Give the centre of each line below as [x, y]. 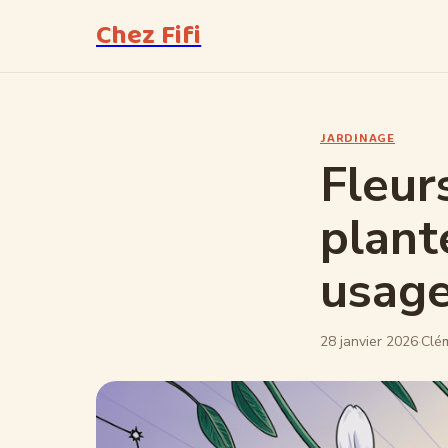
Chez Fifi [149, 35]
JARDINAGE [358, 138]
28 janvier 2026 [369, 341]
